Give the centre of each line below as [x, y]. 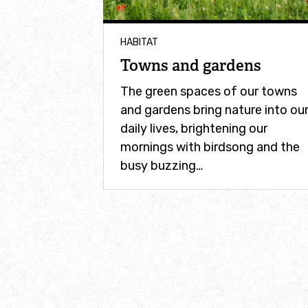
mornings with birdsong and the [210, 147]
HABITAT [139, 42]
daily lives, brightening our [194, 129]
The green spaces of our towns [209, 92]
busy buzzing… [162, 166]
